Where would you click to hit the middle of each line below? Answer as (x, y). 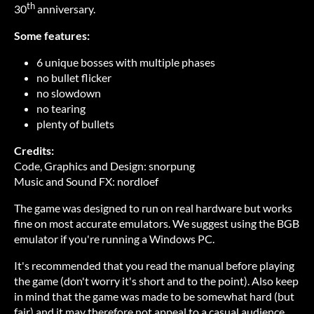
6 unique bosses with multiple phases (126, 62)
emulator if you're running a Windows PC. (114, 239)
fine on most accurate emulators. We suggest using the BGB (157, 224)
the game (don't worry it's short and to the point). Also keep (156, 281)
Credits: (34, 151)
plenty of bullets (75, 124)
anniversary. (65, 9)
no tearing (61, 109)
